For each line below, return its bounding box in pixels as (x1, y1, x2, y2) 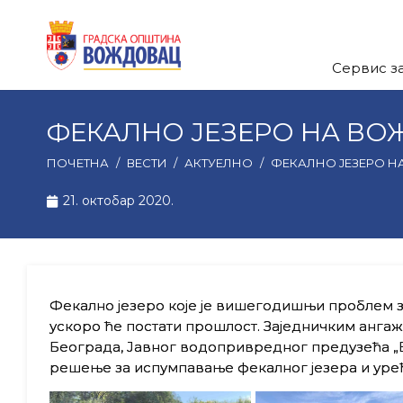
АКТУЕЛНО (184, 155, 254, 170)
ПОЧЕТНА (47, 155, 109, 170)
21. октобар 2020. (62, 193, 174, 209)
